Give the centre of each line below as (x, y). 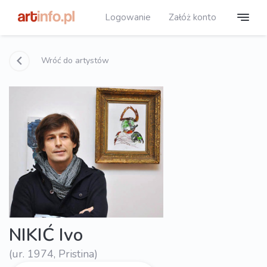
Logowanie (128, 17)
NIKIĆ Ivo (46, 235)
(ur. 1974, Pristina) (53, 254)
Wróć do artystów (74, 60)
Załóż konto (193, 17)
